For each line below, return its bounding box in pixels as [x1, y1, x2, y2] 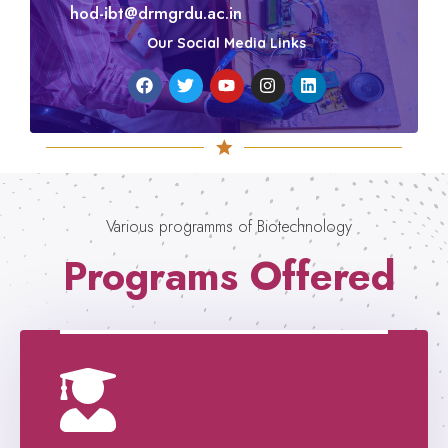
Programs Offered [62, 246, 396, 305]
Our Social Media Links [147, 33, 306, 52]
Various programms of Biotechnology [106, 214, 352, 238]
